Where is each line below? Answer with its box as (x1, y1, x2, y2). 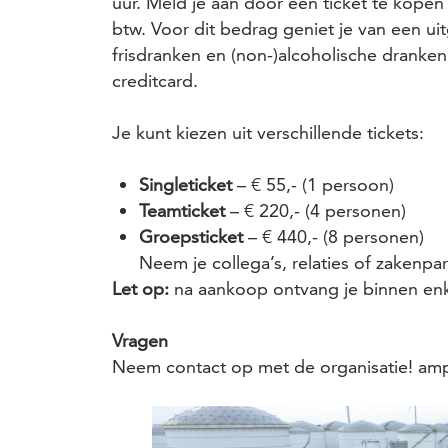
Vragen (112, 328, 168, 352)
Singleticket (139, 172, 232, 196)
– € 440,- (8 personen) (243, 224, 424, 248)
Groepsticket (139, 224, 243, 248)
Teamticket (139, 198, 225, 222)
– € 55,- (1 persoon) (232, 172, 394, 196)
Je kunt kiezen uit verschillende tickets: (112, 120, 424, 144)
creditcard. (112, 68, 198, 92)
